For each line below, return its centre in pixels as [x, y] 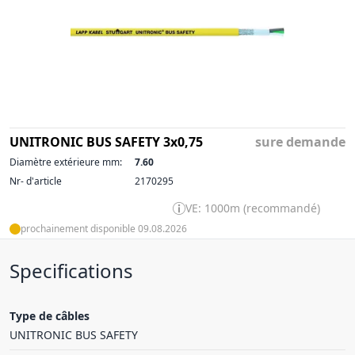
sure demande [300, 142]
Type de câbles [50, 316]
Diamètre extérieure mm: [66, 162]
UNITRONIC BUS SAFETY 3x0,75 [106, 142]
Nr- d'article [36, 181]
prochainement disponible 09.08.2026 [104, 229]
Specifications [71, 271]
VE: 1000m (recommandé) [253, 208]
